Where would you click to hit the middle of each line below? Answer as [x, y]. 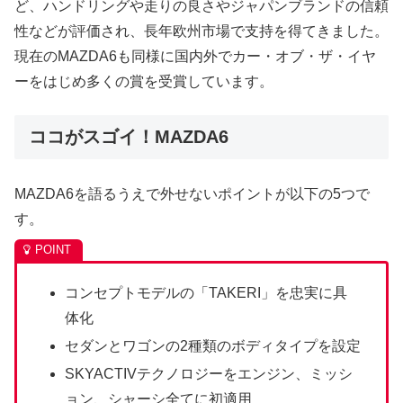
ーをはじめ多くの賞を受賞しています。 [144, 82]
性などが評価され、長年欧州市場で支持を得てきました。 [201, 31]
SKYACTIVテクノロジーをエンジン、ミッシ [209, 374]
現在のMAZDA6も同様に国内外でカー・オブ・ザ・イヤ [195, 57]
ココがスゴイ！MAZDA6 [129, 136]
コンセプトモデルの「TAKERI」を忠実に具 [206, 292]
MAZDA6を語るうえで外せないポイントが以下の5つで [192, 193]
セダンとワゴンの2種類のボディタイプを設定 [213, 346]
